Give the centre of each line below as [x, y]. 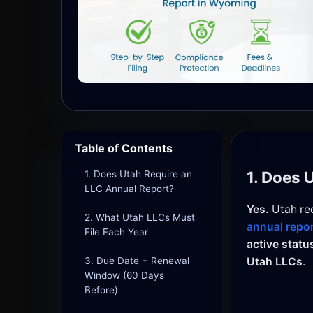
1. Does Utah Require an [138, 174]
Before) [101, 290]
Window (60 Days [124, 275]
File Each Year [116, 232]
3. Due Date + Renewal [137, 260]
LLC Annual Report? [129, 188]
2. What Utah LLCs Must [140, 217]
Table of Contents [124, 148]
